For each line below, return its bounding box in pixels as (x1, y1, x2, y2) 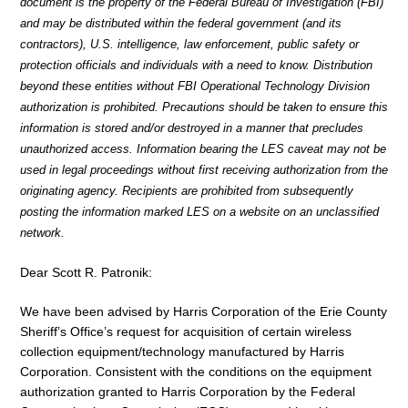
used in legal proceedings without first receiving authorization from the (20, 163, 388, 178)
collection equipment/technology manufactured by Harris (20, 344, 344, 360)
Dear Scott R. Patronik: (20, 265, 152, 280)
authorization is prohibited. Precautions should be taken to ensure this (20, 100, 388, 115)
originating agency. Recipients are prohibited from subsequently (20, 184, 353, 199)
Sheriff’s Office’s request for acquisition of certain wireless (20, 324, 352, 340)
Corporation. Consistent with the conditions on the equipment (20, 364, 372, 380)
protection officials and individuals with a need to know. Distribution (20, 58, 372, 73)
